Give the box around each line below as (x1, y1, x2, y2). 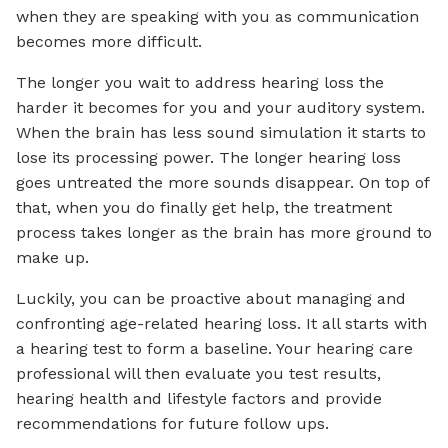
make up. (16, 247, 89, 267)
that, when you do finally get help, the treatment (16, 197, 392, 217)
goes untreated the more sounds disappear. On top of (16, 172, 429, 192)
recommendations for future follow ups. (16, 413, 329, 433)
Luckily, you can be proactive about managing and (16, 288, 406, 308)
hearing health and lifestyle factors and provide (16, 388, 382, 408)
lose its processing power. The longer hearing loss (16, 147, 401, 167)
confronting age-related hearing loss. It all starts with (16, 313, 427, 333)
